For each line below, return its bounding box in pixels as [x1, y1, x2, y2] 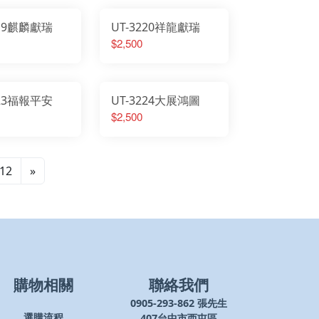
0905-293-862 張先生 [130, 296, 227, 310]
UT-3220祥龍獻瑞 [111, 19, 201, 36]
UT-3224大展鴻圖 [111, 92, 201, 108]
